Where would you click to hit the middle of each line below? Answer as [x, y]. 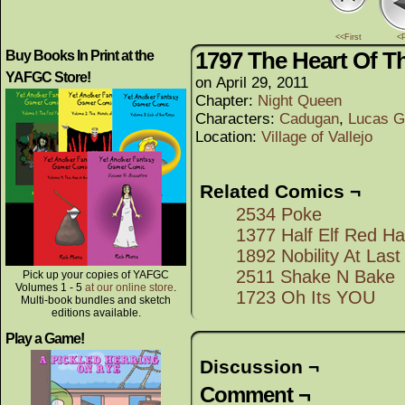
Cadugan [309, 119]
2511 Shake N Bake [316, 277]
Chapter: [226, 101]
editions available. [96, 313]
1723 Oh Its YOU [306, 297]
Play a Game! [45, 339]
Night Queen [300, 101]
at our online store [129, 287]
